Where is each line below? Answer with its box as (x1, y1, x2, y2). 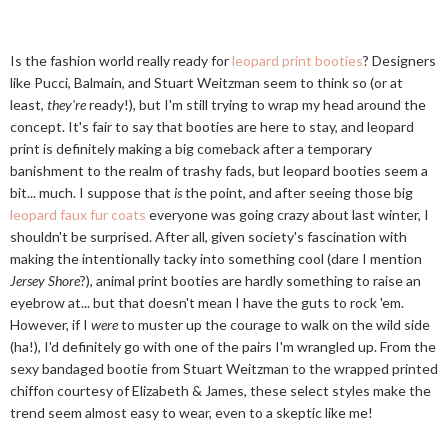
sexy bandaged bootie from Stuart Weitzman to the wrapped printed (10, 360, 438, 377)
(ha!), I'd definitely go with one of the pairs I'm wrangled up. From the (10, 338, 436, 355)
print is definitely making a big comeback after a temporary (10, 140, 372, 157)
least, (10, 96, 47, 113)
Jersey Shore (10, 272, 80, 289)
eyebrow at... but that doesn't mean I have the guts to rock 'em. (10, 294, 404, 311)
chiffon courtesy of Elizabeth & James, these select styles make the (10, 382, 431, 399)
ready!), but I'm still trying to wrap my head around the (86, 96, 426, 113)
